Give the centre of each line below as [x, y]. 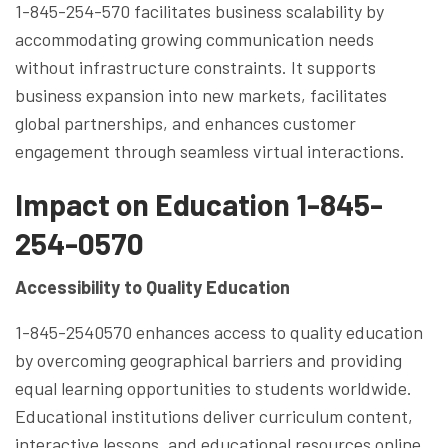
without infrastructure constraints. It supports [195, 66]
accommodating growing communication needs [194, 38]
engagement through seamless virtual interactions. [210, 150]
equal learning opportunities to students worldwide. [213, 387]
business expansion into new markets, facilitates [201, 94]
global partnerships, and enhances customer [185, 122]
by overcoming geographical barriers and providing [208, 359]
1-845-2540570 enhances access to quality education [219, 331]
